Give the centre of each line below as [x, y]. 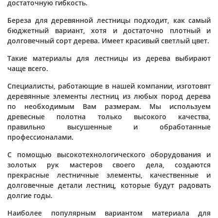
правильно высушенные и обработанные [109, 127]
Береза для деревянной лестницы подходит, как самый [109, 20]
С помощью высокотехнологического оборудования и [109, 154]
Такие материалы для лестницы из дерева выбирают [109, 58]
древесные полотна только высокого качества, [109, 117]
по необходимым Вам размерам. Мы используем [109, 106]
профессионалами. [40, 137]
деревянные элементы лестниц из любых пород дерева [109, 96]
